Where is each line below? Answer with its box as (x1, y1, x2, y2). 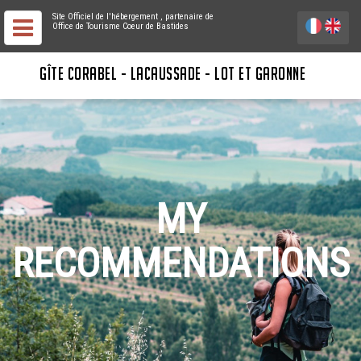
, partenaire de (160, 11, 214, 22)
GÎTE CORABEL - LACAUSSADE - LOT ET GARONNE (39, 64, 305, 84)
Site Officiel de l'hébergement (52, 11, 158, 22)
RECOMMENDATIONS (11, 240, 350, 287)
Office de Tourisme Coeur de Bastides (52, 21, 189, 31)
